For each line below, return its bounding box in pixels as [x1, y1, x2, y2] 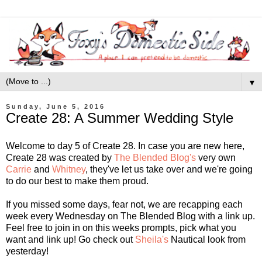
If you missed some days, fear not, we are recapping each [6, 199, 243, 209]
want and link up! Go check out [6, 234, 135, 244]
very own [196, 152, 236, 163]
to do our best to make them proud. [6, 175, 149, 186]
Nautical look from [168, 234, 246, 244]
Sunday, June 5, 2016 [6, 103, 105, 110]
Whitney [52, 164, 85, 174]
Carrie [6, 164, 32, 174]
